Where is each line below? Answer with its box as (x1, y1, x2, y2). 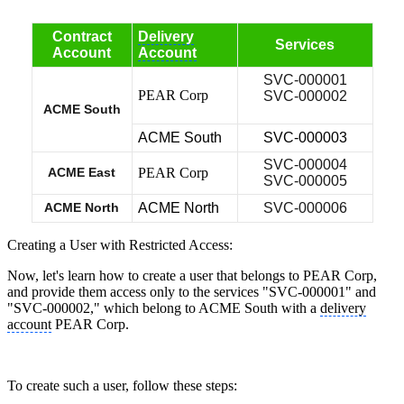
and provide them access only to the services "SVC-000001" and (7, 284, 376, 300)
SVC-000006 (262, 200, 347, 216)
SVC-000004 (262, 157, 347, 173)
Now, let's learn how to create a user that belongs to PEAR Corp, (7, 268, 377, 284)
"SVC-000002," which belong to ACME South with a (7, 300, 320, 317)
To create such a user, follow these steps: (7, 378, 241, 394)
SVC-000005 (262, 173, 347, 189)
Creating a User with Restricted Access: (7, 237, 236, 253)
